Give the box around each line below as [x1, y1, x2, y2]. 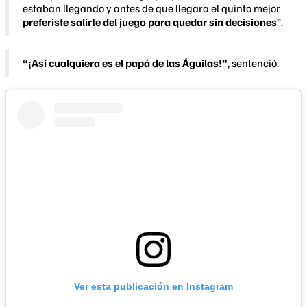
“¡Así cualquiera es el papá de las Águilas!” [23, 56, 228, 70]
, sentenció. [228, 56, 279, 70]
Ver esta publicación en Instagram [74, 281, 233, 293]
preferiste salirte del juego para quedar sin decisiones [23, 14, 277, 29]
